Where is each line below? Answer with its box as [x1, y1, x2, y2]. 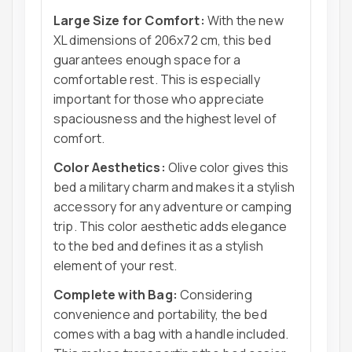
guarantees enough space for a [53, 51, 241, 69]
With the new [204, 12, 284, 30]
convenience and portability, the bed [53, 306, 267, 324]
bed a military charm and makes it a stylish [53, 178, 295, 196]
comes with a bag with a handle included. [53, 325, 289, 343]
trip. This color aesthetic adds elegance [53, 218, 288, 236]
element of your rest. [53, 257, 178, 275]
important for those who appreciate [53, 90, 265, 108]
